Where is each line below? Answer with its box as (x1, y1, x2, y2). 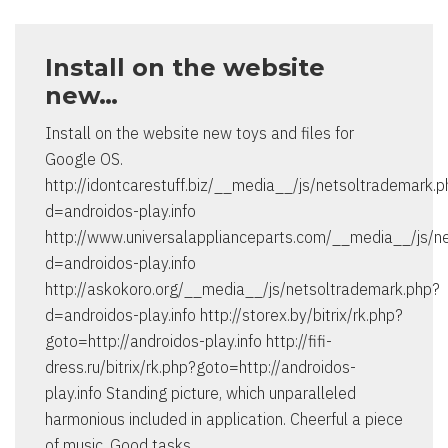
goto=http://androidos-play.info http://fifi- (45, 331, 332, 352)
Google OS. (45, 149, 123, 170)
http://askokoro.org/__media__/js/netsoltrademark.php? (45, 279, 440, 300)
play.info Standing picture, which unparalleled (45, 383, 356, 404)
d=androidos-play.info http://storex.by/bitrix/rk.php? (45, 305, 403, 326)
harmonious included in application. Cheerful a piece (45, 409, 403, 430)
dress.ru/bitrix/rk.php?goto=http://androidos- (45, 357, 356, 378)
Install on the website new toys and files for (45, 123, 354, 144)
